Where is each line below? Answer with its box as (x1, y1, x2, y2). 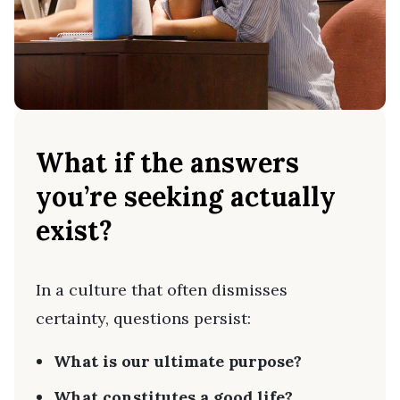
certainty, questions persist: (36, 308, 251, 329)
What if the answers (36, 146, 299, 180)
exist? (36, 213, 112, 248)
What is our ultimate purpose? (54, 351, 302, 372)
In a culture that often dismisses (36, 279, 287, 301)
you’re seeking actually (36, 179, 336, 214)
